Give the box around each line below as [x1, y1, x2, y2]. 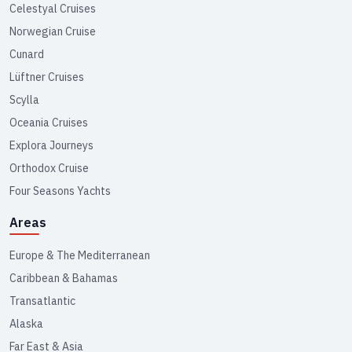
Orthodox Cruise [9, 160, 89, 175]
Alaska [9, 316, 43, 331]
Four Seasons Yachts [9, 183, 111, 198]
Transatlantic [9, 293, 75, 308]
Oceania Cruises [9, 115, 88, 130]
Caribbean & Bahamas [9, 270, 118, 285]
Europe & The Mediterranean [9, 247, 150, 262]
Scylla [9, 92, 39, 107]
